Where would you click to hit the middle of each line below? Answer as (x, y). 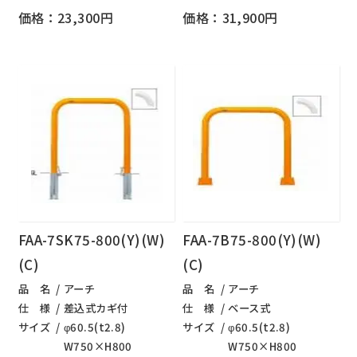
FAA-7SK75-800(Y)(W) (92, 240)
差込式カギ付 (96, 308)
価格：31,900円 (230, 18)
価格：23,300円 (66, 18)
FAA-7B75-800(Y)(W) (252, 240)
